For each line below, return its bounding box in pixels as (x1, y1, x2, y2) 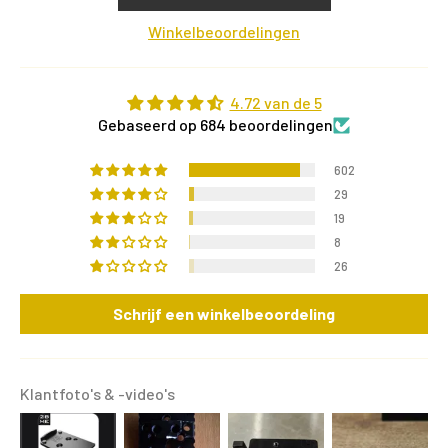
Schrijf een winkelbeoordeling (113, 304, 335, 324)
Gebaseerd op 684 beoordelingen (98, 115, 333, 135)
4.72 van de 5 (229, 93, 322, 113)
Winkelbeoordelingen (148, 22, 300, 42)
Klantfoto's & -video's (20, 384, 175, 404)
